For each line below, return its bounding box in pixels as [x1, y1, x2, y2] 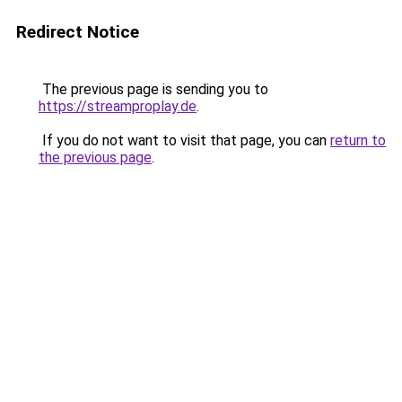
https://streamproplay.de [39, 98, 197, 115]
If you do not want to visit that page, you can [39, 132, 330, 149]
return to [330, 132, 386, 149]
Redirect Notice [16, 22, 139, 42]
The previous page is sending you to [39, 81, 268, 98]
